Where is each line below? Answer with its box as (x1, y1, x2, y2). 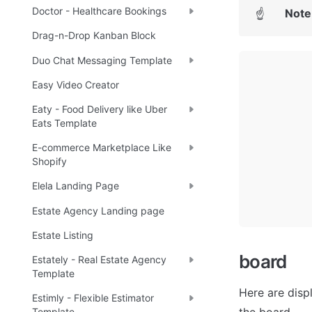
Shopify (32, 155, 67, 168)
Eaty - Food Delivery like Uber (32, 102, 167, 115)
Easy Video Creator (32, 78, 119, 91)
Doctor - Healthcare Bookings (32, 5, 166, 17)
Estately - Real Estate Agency (32, 253, 166, 265)
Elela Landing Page (32, 180, 119, 192)
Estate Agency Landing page (32, 204, 164, 217)
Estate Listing (32, 228, 93, 241)
